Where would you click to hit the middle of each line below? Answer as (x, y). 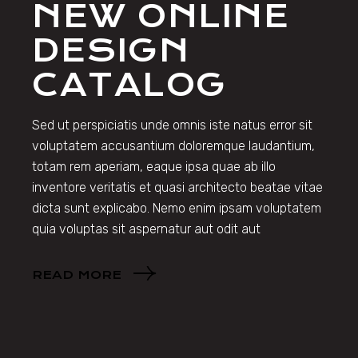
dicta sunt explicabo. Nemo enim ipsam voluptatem (177, 209)
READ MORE (77, 275)
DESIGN (111, 51)
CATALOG (129, 86)
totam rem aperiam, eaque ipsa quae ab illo (154, 167)
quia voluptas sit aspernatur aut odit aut (147, 229)
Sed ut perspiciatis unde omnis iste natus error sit (173, 125)
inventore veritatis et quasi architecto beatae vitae (178, 188)
